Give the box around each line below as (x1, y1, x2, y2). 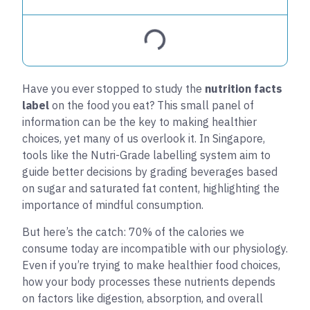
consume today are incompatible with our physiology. (22, 241, 288, 255)
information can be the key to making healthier (22, 115, 257, 129)
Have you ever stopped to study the (22, 82, 205, 96)
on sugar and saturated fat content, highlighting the (22, 181, 280, 196)
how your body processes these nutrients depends (22, 274, 275, 289)
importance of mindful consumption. (22, 198, 203, 212)
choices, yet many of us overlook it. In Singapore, (22, 131, 265, 146)
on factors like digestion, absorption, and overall (22, 291, 263, 305)
